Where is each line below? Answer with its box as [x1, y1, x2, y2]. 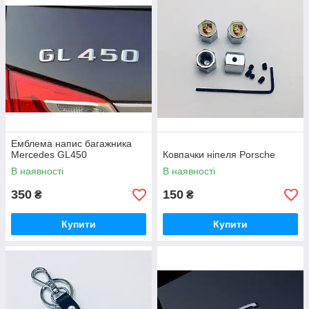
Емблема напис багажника [11, 138, 132, 150]
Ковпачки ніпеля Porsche [163, 149, 275, 161]
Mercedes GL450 [11, 149, 87, 161]
